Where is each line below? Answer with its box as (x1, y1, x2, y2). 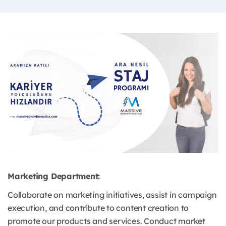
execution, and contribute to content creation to (8, 203, 189, 213)
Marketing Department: (8, 171, 100, 182)
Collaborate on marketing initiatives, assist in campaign (8, 190, 217, 200)
